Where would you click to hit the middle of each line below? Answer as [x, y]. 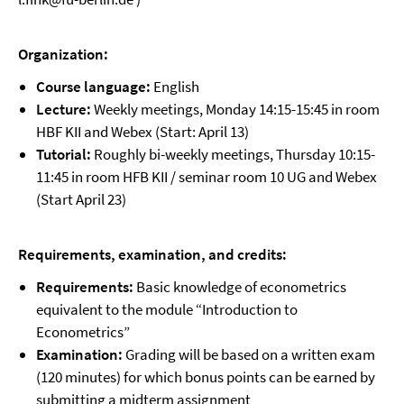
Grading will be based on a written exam [249, 354]
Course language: [93, 87]
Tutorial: [64, 154]
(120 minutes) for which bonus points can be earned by [206, 377]
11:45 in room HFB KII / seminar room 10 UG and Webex [207, 177]
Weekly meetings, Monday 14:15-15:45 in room [235, 109]
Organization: [63, 54]
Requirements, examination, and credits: [152, 254]
